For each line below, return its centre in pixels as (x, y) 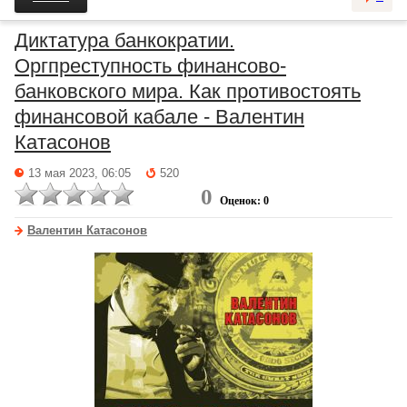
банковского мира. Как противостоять (188, 91)
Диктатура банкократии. (124, 40)
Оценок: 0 (244, 201)
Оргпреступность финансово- (150, 66)
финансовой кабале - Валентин (159, 117)
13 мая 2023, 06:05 (79, 174)
